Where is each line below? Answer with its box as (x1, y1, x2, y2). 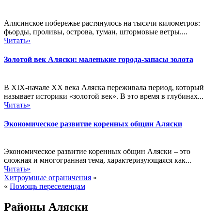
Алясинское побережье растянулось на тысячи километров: (4, 19, 200, 28)
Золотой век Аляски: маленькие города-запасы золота (4, 55, 193, 64)
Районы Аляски (4, 201, 88, 214)
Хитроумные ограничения (4, 173, 91, 182)
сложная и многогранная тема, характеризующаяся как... (4, 156, 191, 165)
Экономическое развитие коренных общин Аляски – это (4, 147, 190, 156)
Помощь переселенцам (10, 182, 85, 191)
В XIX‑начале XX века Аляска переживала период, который (4, 83, 204, 92)
